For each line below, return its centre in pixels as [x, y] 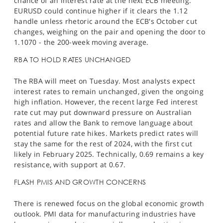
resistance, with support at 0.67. [70, 165]
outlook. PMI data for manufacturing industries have [105, 214]
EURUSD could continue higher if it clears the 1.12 [101, 11]
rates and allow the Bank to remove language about [104, 123]
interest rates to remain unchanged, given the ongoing [109, 92]
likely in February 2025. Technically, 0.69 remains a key [109, 154]
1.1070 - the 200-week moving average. [81, 42]
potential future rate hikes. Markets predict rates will [106, 133]
